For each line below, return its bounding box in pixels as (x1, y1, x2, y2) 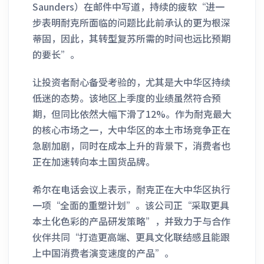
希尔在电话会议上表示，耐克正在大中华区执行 (32, 181, 230, 196)
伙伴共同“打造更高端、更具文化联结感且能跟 (32, 229, 230, 244)
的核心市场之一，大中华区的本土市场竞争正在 (32, 122, 230, 137)
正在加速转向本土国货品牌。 (32, 154, 155, 169)
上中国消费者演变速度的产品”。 (32, 245, 174, 260)
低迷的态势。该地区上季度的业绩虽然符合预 (32, 90, 221, 105)
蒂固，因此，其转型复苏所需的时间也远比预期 (32, 31, 230, 45)
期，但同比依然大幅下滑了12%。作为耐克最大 (32, 106, 232, 121)
